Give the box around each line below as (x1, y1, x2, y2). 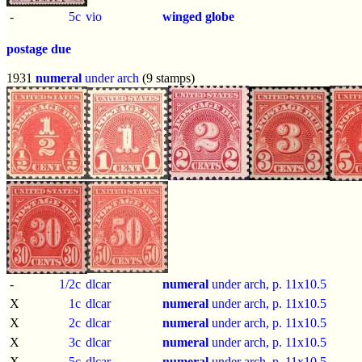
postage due (6, 41, 71, 56)
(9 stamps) (139, 70, 195, 85)
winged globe (162, 9, 234, 23)
